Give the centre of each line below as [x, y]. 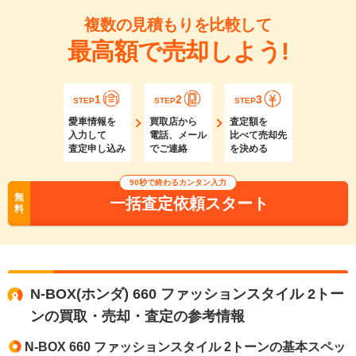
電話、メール [178, 135]
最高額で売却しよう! [178, 52]
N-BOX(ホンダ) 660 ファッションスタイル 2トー [187, 294]
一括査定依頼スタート [189, 204]
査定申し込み [97, 149]
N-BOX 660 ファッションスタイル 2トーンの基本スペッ [185, 347]
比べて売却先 [258, 135]
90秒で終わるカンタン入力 [178, 183]
